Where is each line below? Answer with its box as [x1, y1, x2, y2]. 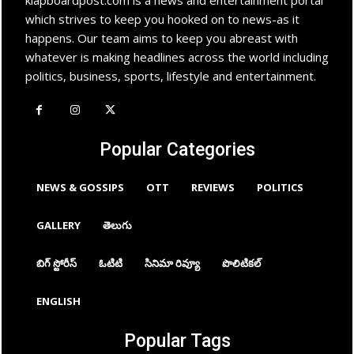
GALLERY [36, 217, 81, 232]
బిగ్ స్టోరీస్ [36, 255, 77, 270]
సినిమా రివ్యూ [145, 255, 200, 270]
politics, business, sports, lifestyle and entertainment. [25, 67, 316, 84]
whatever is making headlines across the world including [25, 48, 329, 65]
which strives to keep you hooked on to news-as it [25, 10, 299, 27]
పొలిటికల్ [222, 255, 261, 270]
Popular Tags [123, 330, 231, 352]
